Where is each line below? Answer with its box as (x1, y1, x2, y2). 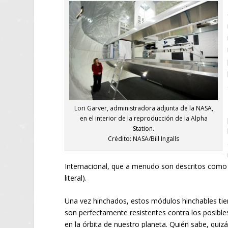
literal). (65, 173, 87, 183)
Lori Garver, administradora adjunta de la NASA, (74, 104, 213, 113)
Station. (133, 124, 155, 133)
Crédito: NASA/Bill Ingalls (108, 134, 180, 144)
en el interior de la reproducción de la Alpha (79, 114, 208, 123)
